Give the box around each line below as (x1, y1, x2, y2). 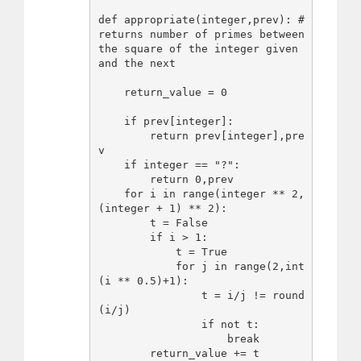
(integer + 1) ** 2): (98, 202, 227, 215)
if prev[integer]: (98, 115, 124, 128)
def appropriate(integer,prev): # (98, 14, 305, 27)
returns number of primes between (98, 28, 305, 41)
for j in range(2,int (98, 260, 176, 273)
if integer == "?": (98, 159, 124, 172)
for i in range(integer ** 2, (98, 188, 124, 201)
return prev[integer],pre (98, 130, 150, 143)
